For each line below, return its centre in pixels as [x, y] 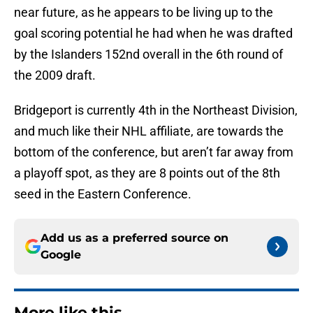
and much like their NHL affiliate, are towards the [149, 131]
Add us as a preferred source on [134, 238]
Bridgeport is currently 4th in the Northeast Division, [156, 110]
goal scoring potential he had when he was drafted [153, 34]
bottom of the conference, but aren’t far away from [154, 152]
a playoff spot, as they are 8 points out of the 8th [147, 173]
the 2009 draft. [55, 75]
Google [61, 255]
